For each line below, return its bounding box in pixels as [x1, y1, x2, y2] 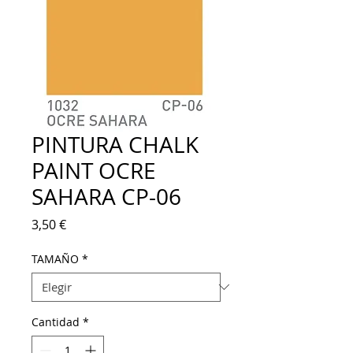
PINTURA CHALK [32, 129, 199, 159]
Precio [65, 214, 103, 232]
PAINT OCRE [32, 155, 156, 185]
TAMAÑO [32, 251, 79, 266]
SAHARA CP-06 [32, 181, 181, 211]
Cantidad [32, 314, 80, 329]
